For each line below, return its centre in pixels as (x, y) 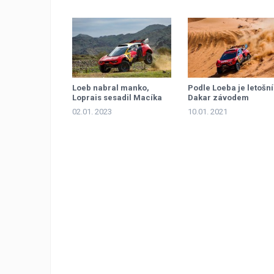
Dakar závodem (218, 98)
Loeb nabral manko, (111, 88)
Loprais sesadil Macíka (117, 98)
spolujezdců (212, 108)
